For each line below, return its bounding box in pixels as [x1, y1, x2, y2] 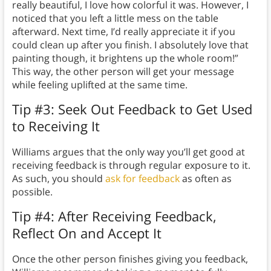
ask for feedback [105, 172, 180, 186]
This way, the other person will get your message [11, 65, 234, 79]
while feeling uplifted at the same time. [11, 78, 188, 92]
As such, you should [11, 172, 105, 186]
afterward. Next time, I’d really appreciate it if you [11, 25, 235, 39]
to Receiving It [11, 117, 103, 135]
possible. [11, 185, 53, 199]
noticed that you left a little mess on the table [11, 11, 218, 25]
